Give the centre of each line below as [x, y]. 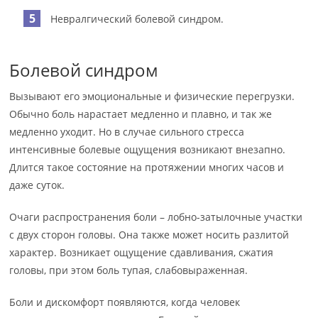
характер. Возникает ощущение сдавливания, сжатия [142, 252]
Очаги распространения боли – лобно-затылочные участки [156, 217]
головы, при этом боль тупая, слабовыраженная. [129, 270]
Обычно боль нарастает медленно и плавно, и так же [141, 114]
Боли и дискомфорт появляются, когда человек [125, 302]
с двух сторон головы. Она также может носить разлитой [149, 235]
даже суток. [37, 185]
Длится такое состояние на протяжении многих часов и [147, 167]
